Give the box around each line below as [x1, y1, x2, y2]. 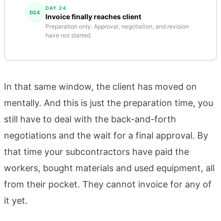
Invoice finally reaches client [45, 12, 141, 21]
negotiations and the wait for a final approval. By [4, 130, 208, 141]
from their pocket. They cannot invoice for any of [4, 179, 212, 189]
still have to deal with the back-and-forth [4, 113, 176, 124]
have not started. [45, 32, 92, 39]
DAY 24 [45, 5, 67, 11]
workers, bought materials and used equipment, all [4, 162, 215, 173]
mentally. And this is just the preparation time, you [4, 97, 213, 108]
